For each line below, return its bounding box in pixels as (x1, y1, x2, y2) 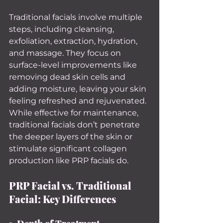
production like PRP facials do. (9, 156, 128, 165)
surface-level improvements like (9, 60, 139, 70)
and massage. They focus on (9, 48, 123, 58)
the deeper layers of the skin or (9, 132, 134, 141)
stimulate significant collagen (9, 144, 129, 153)
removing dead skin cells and (9, 72, 127, 82)
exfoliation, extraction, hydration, (9, 36, 139, 46)
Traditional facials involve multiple (9, 12, 144, 22)
